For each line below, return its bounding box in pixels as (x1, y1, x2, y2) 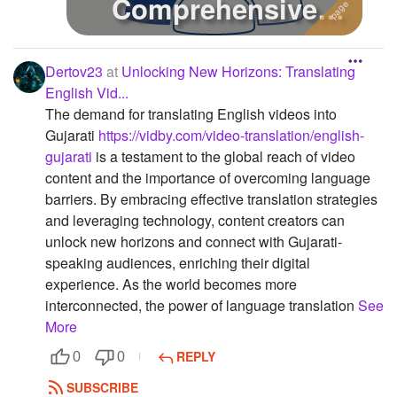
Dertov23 (45, 60, 103, 82)
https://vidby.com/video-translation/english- (98, 124, 364, 145)
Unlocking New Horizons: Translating (121, 60, 355, 82)
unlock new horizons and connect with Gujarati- (45, 230, 342, 252)
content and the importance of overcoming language (45, 167, 370, 188)
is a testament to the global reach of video (92, 145, 355, 167)
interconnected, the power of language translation (45, 294, 358, 315)
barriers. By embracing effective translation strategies (45, 188, 378, 209)
